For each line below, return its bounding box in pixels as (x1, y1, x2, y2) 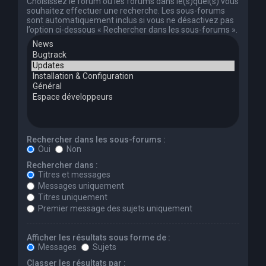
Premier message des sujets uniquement (36, 203, 192, 213)
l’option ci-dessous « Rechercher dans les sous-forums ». (27, 25, 237, 35)
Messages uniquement (36, 180, 124, 191)
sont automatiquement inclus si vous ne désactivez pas (27, 15, 234, 26)
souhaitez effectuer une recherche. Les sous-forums (27, 6, 225, 16)
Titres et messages (36, 169, 110, 179)
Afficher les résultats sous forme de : (27, 232, 170, 242)
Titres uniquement (36, 192, 107, 202)
